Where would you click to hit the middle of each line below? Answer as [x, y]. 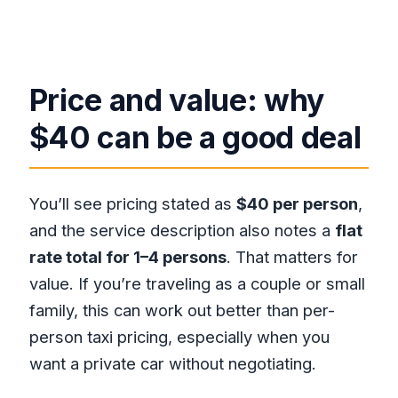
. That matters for [292, 256]
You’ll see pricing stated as [132, 203]
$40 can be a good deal [195, 138]
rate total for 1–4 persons [127, 256]
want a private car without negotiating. [172, 363]
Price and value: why [177, 100]
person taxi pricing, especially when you [179, 336]
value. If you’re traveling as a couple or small [197, 283]
